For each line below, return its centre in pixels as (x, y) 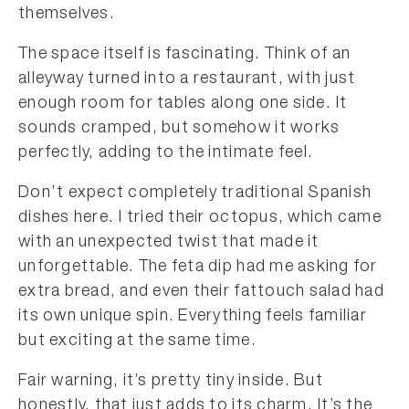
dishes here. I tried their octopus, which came (200, 218)
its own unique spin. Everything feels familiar (193, 317)
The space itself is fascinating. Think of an (185, 55)
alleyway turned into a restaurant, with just (187, 79)
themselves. (67, 15)
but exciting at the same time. (137, 341)
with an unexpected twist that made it (169, 243)
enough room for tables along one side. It (183, 104)
